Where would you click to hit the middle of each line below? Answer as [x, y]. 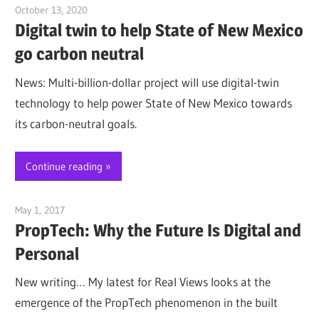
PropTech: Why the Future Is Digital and [158, 230]
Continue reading [64, 166]
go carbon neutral [80, 54]
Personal [47, 253]
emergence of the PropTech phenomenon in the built [147, 303]
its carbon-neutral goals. [76, 123]
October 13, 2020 [52, 10]
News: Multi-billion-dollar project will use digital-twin [147, 82]
